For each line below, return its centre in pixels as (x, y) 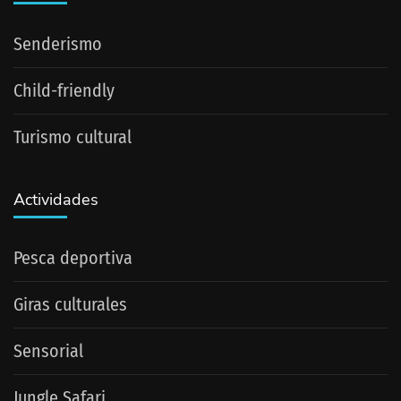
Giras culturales (70, 304)
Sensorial (48, 350)
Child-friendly (64, 90)
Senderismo (58, 43)
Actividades (56, 199)
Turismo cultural (73, 137)
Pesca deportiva (73, 257)
